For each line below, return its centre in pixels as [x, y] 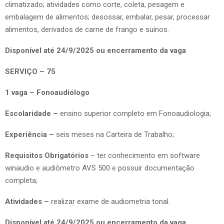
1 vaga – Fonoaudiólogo [47, 92]
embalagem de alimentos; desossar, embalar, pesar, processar [107, 17]
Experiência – [30, 134]
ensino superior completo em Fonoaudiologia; [134, 113]
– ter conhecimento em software [145, 155]
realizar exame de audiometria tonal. [110, 201]
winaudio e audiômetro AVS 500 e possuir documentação [100, 168]
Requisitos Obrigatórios [48, 155]
